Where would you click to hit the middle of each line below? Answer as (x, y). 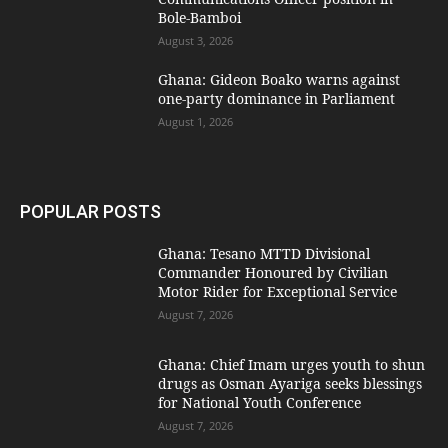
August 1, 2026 (196, 121)
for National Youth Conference (260, 403)
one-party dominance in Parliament (277, 98)
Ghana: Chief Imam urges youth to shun (292, 365)
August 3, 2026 (196, 40)
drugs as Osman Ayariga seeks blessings (290, 384)
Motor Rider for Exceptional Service (278, 291)
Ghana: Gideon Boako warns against (279, 79)
